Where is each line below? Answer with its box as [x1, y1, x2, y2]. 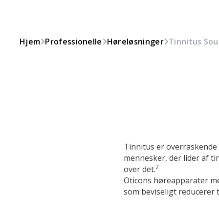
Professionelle [45, 36, 102, 47]
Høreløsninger [107, 36, 164, 47]
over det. [124, 164, 156, 175]
